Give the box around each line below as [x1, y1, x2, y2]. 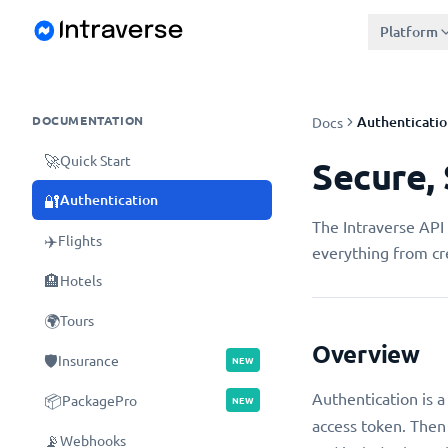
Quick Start [60, 151, 131, 169]
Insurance [58, 351, 119, 369]
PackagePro [62, 391, 137, 409]
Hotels [60, 271, 102, 289]
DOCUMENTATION [32, 112, 144, 128]
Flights [58, 231, 102, 249]
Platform [380, 22, 439, 41]
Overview [312, 338, 420, 369]
